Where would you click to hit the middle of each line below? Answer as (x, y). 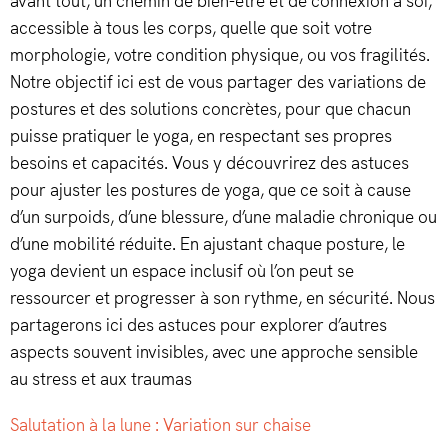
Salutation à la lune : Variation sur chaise (160, 425)
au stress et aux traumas (101, 379)
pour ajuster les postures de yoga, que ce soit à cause (210, 190)
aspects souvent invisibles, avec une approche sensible (214, 352)
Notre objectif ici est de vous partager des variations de (218, 82)
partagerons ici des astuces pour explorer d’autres (198, 325)
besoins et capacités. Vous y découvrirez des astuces (209, 163)
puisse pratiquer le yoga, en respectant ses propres (201, 136)
